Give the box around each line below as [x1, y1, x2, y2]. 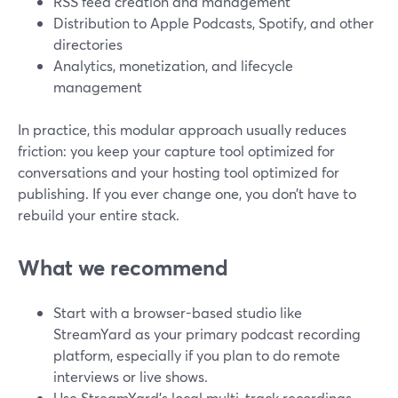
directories [53, 35, 123, 53]
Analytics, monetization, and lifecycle [53, 56, 293, 75]
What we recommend [18, 253, 228, 282]
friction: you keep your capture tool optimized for [18, 141, 335, 160]
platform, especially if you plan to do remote [53, 346, 340, 364]
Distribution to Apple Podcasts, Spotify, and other [53, 13, 374, 32]
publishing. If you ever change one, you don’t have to [18, 184, 356, 203]
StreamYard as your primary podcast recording [53, 324, 361, 343]
